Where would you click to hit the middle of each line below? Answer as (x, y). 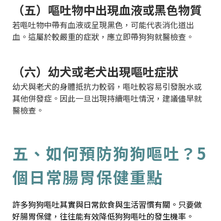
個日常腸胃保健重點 (88, 176)
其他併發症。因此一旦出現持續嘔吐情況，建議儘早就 (107, 98)
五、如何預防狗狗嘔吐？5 (110, 153)
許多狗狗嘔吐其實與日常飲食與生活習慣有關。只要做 (107, 204)
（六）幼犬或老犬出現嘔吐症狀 (95, 71)
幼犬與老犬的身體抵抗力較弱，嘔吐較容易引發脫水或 (107, 86)
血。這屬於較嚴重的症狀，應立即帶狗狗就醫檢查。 (103, 36)
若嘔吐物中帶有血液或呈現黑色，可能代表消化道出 (103, 24)
